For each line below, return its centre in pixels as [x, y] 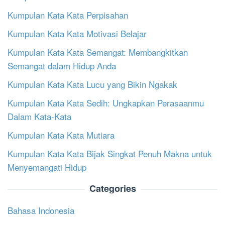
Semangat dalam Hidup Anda [62, 65]
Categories [113, 188]
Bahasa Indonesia [41, 210]
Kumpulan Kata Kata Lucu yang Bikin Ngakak [92, 84]
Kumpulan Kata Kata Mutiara [61, 135]
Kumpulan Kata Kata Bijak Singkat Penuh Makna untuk [110, 153]
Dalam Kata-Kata [39, 116]
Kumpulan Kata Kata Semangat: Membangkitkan [98, 52]
